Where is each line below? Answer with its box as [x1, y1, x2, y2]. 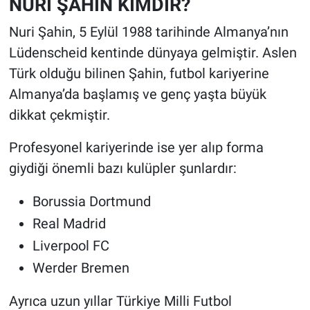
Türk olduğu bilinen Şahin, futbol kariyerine [8, 64, 269, 82]
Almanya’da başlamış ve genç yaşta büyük [8, 85, 266, 102]
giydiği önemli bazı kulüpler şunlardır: [8, 159, 237, 176]
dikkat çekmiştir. [8, 106, 110, 123]
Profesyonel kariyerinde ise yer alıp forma [8, 138, 264, 156]
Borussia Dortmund [32, 192, 151, 210]
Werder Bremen [32, 259, 129, 276]
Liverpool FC [32, 237, 109, 254]
